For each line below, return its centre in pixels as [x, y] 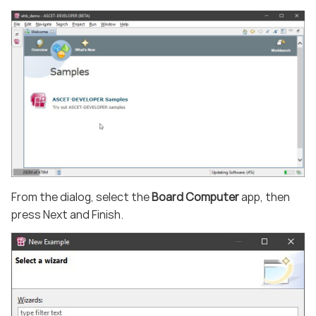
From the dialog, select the [81, 197]
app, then [265, 197]
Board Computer [195, 197]
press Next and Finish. [67, 215]
